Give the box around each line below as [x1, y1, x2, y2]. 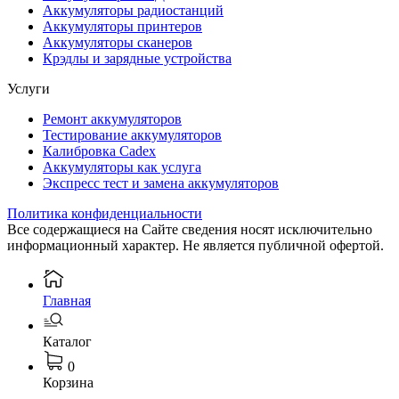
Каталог [43, 333, 92, 349]
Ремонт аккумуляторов [43, 110, 182, 126]
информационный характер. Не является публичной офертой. [7, 237, 384, 253]
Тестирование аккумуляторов [43, 126, 222, 142]
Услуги [7, 80, 50, 96]
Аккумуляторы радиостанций [43, 2, 224, 18]
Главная [43, 292, 91, 308]
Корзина [43, 374, 94, 390]
